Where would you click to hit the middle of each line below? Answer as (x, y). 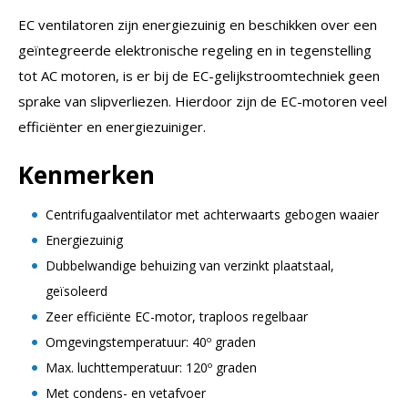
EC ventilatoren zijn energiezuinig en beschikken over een (198, 24)
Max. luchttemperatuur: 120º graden (151, 367)
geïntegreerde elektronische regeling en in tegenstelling (195, 50)
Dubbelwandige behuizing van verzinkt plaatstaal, (190, 265)
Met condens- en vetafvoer (126, 393)
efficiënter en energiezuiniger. (112, 126)
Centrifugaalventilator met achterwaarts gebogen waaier (212, 214)
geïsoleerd (76, 291)
